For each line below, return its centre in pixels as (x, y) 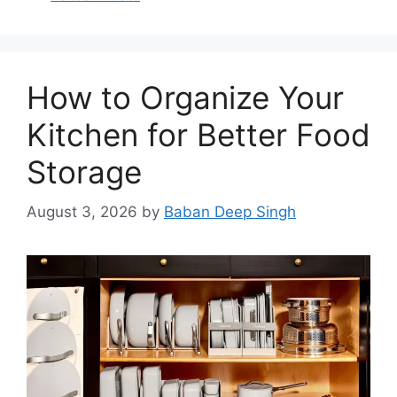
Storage (84, 172)
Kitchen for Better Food (198, 135)
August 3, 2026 (82, 211)
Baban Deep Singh (230, 211)
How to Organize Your (185, 98)
